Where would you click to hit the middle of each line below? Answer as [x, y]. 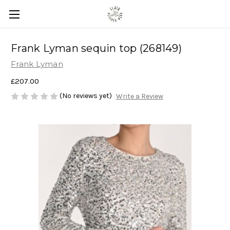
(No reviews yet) [86, 95]
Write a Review [139, 97]
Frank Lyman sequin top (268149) [96, 49]
